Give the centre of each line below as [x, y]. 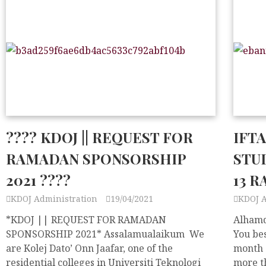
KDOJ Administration [55, 199]
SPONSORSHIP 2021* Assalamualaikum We [105, 234]
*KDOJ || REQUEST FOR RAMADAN [86, 220]
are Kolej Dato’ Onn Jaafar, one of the [89, 248]
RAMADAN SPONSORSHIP [96, 159]
